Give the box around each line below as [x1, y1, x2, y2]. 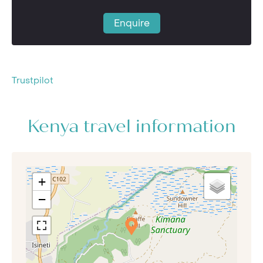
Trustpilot [12, 74, 53, 86]
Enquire [113, 16, 150, 29]
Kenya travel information [27, 118, 236, 136]
